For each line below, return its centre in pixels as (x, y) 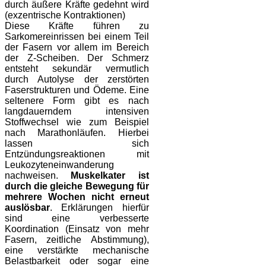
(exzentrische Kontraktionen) (65, 15)
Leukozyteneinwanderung (59, 165)
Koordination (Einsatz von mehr (77, 229)
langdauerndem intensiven (77, 112)
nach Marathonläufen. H (65, 133)
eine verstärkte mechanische (77, 251)
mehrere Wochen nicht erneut (77, 197)
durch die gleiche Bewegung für (77, 186)
